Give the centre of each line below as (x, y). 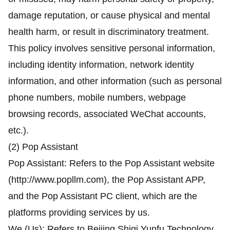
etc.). (18, 130)
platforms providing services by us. (79, 213)
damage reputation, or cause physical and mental (109, 15)
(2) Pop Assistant (43, 147)
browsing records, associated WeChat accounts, (107, 114)
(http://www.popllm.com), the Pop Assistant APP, (107, 180)
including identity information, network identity (101, 65)
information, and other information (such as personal (115, 81)
